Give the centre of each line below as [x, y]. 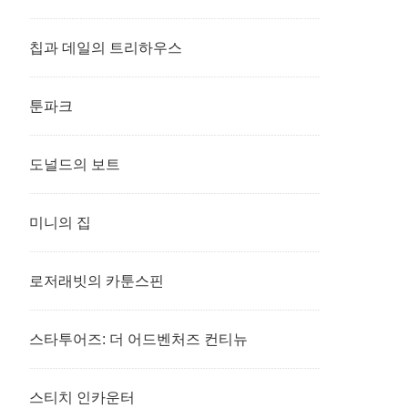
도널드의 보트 [75, 164]
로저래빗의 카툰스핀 [97, 281]
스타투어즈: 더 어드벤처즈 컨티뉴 [146, 339]
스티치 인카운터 [82, 398]
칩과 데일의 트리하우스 [106, 48]
